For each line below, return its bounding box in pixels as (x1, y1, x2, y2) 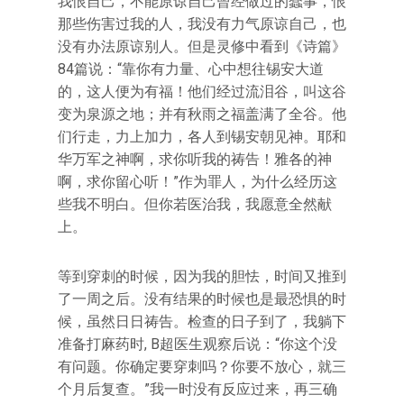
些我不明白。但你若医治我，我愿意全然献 (58, 195, 332, 213)
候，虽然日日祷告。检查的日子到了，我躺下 (58, 312, 346, 330)
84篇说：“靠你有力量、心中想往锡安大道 (58, 60, 324, 78)
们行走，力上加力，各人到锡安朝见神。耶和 (58, 127, 346, 145)
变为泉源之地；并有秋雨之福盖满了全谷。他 (58, 105, 346, 123)
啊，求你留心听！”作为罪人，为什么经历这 (58, 172, 337, 190)
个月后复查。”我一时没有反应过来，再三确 (58, 380, 337, 398)
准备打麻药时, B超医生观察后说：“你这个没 (58, 335, 337, 353)
